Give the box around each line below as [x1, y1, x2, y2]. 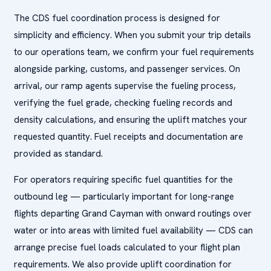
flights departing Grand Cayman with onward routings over [13, 207, 252, 220]
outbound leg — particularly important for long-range [13, 191, 234, 203]
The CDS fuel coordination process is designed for [13, 12, 220, 24]
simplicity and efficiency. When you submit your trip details [13, 29, 251, 41]
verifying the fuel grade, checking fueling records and [13, 97, 232, 109]
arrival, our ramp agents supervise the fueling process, [13, 80, 236, 92]
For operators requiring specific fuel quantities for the [13, 174, 233, 186]
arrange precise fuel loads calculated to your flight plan [13, 241, 240, 253]
